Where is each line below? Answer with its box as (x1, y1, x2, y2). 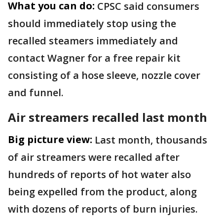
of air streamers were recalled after (8, 150, 180, 164)
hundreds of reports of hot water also (8, 167, 191, 181)
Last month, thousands (95, 133, 207, 147)
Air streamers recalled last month (8, 109, 207, 125)
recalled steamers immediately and (8, 34, 178, 47)
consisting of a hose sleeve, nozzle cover (8, 68, 200, 82)
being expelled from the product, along (8, 184, 197, 198)
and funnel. (8, 85, 66, 99)
